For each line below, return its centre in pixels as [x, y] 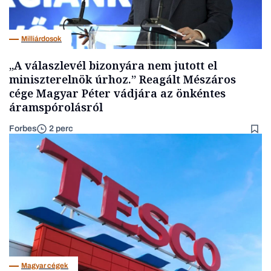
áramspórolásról [56, 107]
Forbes [23, 128]
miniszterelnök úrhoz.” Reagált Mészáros [122, 79]
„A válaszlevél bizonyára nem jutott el [113, 65]
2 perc [61, 129]
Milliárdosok [41, 39]
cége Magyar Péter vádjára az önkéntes [117, 93]
